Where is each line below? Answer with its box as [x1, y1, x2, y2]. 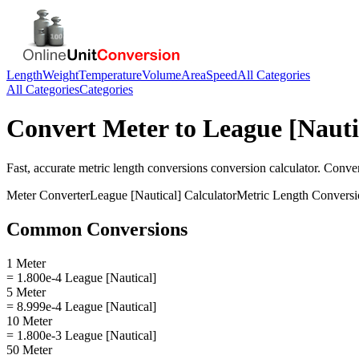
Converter [36, 188, 90, 202]
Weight [42, 68, 79, 82]
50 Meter [6, 342, 52, 357]
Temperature [79, 68, 142, 82]
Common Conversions [6, 218, 188, 240]
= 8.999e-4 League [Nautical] [6, 299, 156, 313]
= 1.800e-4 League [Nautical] [6, 270, 156, 284]
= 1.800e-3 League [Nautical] [6, 328, 156, 342]
